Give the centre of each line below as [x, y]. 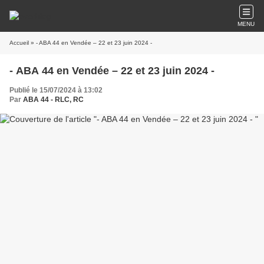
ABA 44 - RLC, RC [53, 100]
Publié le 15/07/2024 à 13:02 [56, 90]
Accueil [19, 43]
